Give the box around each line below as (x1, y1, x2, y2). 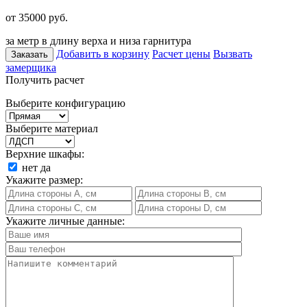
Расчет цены (152, 47, 210, 60)
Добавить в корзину (56, 47, 149, 60)
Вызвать (213, 47, 252, 60)
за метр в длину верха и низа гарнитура (5, 34, 191, 47)
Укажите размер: (5, 173, 83, 186)
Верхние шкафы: (5, 147, 84, 160)
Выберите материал (5, 122, 98, 134)
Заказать (11, 49, 48, 60)
